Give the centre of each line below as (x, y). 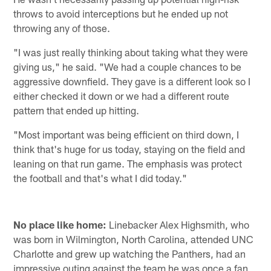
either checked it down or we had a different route (122, 96)
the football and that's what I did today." (100, 178)
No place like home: (60, 224)
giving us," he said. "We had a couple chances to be (128, 67)
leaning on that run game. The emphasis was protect (128, 164)
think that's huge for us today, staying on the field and (129, 149)
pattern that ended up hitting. (77, 110)
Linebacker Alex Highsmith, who (178, 224)
